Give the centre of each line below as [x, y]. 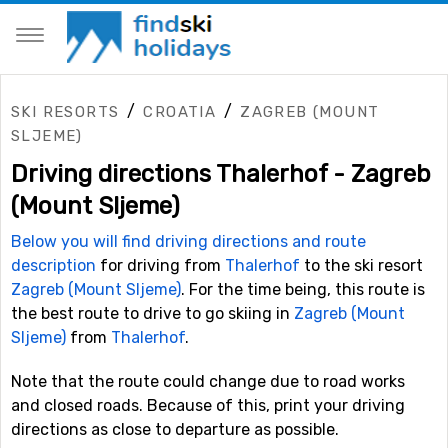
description [53, 265]
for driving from [160, 265]
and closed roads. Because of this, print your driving [208, 405]
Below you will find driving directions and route [188, 241]
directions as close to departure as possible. [175, 429]
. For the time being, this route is [303, 289]
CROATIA [180, 112]
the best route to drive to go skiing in [152, 313]
